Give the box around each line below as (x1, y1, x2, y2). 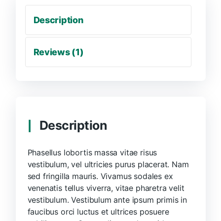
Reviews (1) (33, 47, 84, 58)
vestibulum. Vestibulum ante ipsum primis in (27, 195, 187, 205)
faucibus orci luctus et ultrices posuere (27, 207, 169, 217)
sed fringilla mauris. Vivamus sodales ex (27, 171, 173, 182)
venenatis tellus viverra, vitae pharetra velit (27, 183, 184, 193)
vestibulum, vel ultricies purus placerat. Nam (27, 159, 189, 170)
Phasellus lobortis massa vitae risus (27, 147, 157, 158)
